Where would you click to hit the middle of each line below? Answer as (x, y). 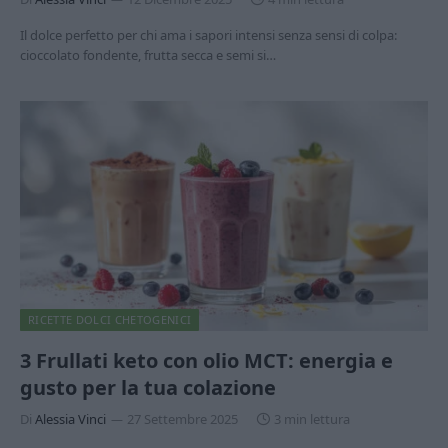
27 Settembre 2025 (182, 418)
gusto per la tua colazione (148, 387)
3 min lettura (312, 418)
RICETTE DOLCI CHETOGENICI (110, 319)
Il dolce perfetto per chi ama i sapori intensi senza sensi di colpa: (208, 35)
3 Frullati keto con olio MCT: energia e (206, 360)
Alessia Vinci (70, 418)
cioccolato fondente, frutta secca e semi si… (148, 55)
